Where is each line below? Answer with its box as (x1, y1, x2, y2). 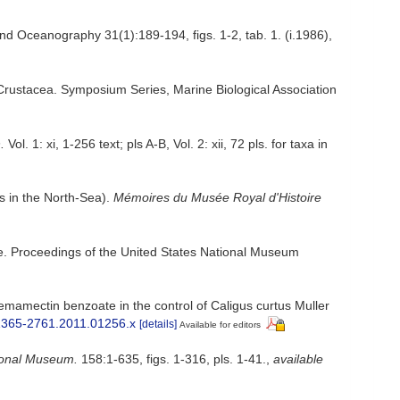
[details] (139, 317, 177, 330)
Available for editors (179, 319, 261, 329)
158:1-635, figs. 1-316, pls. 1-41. (78, 352, 266, 367)
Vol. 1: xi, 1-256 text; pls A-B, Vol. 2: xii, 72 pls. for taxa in (4, 136, 328, 151)
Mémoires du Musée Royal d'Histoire (113, 189, 321, 204)
